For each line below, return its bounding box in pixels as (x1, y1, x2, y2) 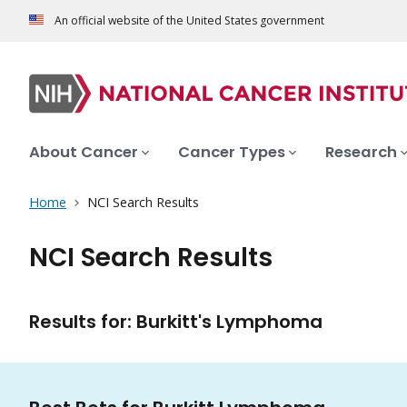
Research (325, 142, 397, 164)
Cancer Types (178, 142, 285, 164)
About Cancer (29, 142, 138, 164)
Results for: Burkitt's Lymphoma (29, 309, 323, 335)
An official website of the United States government (55, 13, 324, 29)
